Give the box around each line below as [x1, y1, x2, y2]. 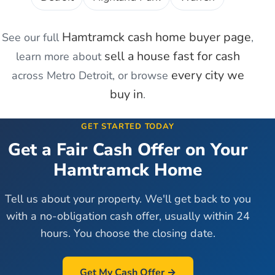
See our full [2, 30, 62, 45]
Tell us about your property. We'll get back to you [4, 192, 251, 207]
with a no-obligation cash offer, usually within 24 [6, 209, 250, 224]
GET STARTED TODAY [81, 121, 174, 133]
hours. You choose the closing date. [40, 226, 215, 241]
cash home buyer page [125, 29, 251, 46]
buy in [110, 86, 143, 103]
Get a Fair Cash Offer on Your [7, 138, 248, 162]
